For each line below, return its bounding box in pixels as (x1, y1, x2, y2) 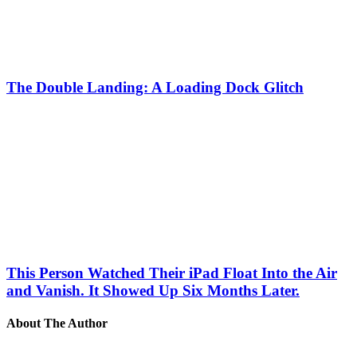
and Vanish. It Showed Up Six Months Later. (6, 281, 300, 299)
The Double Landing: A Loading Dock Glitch (6, 79, 304, 96)
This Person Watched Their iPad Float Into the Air (6, 264, 337, 281)
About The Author (6, 316, 108, 330)
